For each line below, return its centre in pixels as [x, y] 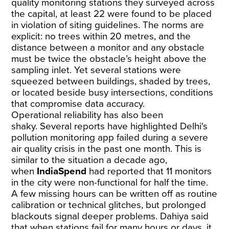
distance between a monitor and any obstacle [108, 48]
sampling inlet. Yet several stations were [96, 70]
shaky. [26, 126]
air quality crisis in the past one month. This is [107, 149]
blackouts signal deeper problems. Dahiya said [110, 216]
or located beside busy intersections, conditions [112, 93]
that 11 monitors [178, 171]
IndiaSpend [62, 171]
